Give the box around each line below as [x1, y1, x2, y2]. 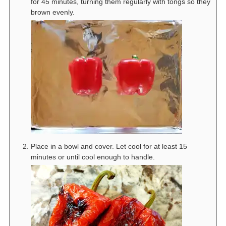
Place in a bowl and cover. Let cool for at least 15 [30, 142, 187, 151]
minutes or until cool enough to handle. [30, 153, 155, 161]
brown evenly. [30, 8, 75, 17]
